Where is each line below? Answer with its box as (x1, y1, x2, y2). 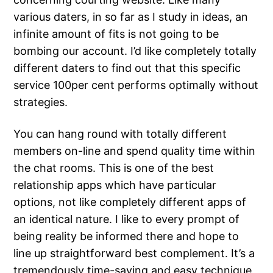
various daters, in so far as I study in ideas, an (13, 10, 249, 24)
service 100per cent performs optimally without (13, 79, 259, 92)
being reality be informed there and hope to (13, 230, 239, 243)
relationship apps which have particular (13, 179, 217, 192)
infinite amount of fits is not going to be (13, 27, 219, 41)
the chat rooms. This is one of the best (13, 161, 214, 175)
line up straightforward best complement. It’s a (13, 247, 255, 260)
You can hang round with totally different (13, 127, 227, 141)
